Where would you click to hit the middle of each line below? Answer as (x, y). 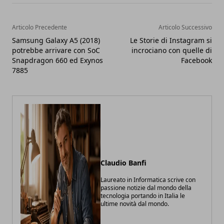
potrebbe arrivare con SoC (56, 50)
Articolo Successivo (185, 27)
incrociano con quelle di (172, 50)
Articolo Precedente (39, 27)
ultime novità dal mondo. (135, 204)
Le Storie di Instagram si (171, 40)
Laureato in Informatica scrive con (148, 180)
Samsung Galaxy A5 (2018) (56, 40)
